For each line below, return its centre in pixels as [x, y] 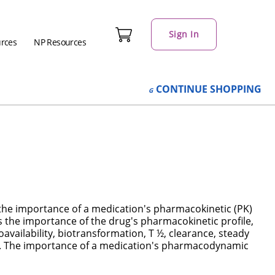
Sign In [184, 34]
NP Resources [60, 42]
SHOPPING [236, 89]
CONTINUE [182, 89]
